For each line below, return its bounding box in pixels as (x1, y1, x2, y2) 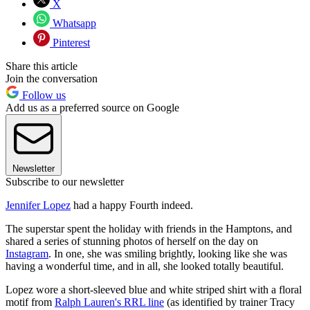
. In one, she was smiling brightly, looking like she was (48, 248, 287, 260)
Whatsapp (50, 17, 96, 30)
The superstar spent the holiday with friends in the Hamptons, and (6, 223, 292, 235)
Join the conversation (6, 73, 98, 85)
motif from (6, 296, 55, 309)
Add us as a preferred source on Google (6, 102, 179, 114)
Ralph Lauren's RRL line (55, 296, 164, 309)
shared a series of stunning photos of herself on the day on (6, 235, 258, 248)
